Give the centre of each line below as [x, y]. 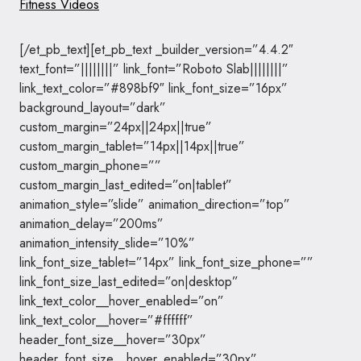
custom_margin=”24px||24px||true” [116, 127]
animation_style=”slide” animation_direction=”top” [155, 204]
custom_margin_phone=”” [90, 166]
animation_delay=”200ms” [91, 224]
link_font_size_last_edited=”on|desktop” [129, 282]
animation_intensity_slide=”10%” [107, 243]
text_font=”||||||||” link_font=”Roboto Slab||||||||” [154, 69]
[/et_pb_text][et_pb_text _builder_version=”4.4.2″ [156, 50]
